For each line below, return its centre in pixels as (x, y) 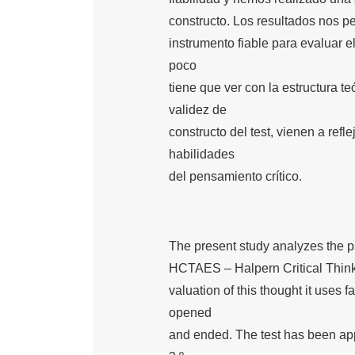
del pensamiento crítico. (235, 177)
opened (190, 313)
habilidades (202, 155)
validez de (198, 110)
